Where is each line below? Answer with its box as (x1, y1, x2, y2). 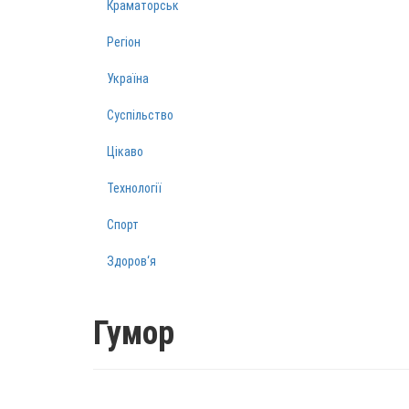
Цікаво (107, 144, 143, 159)
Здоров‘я (107, 254, 156, 268)
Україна (107, 71, 149, 86)
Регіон (107, 35, 141, 49)
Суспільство (107, 108, 173, 122)
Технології (107, 181, 162, 195)
